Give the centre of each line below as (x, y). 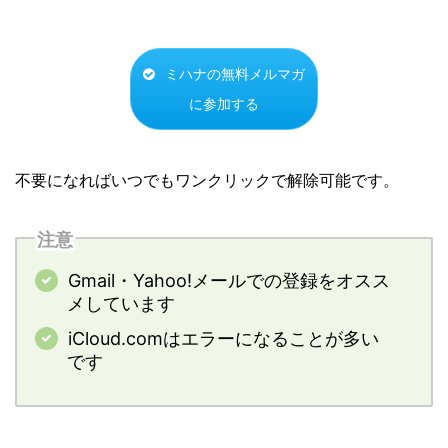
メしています (121, 304)
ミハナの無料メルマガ (235, 74)
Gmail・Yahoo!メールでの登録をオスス (228, 281)
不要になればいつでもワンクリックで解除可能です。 (207, 180)
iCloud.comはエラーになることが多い (223, 339)
